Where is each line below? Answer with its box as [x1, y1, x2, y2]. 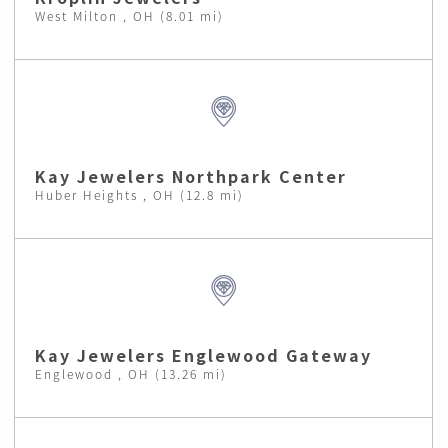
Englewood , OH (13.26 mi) [35, 364, 227, 382]
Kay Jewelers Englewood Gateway [35, 342, 372, 367]
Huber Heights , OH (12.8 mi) [35, 185, 244, 203]
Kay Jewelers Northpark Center [35, 163, 347, 188]
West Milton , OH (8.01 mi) [35, 6, 224, 24]
